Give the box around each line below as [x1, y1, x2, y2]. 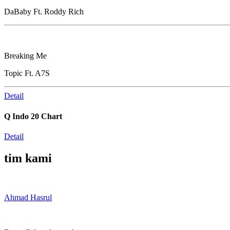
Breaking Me [4, 51, 47, 61]
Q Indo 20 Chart [4, 111, 62, 121]
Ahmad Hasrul [4, 193, 52, 202]
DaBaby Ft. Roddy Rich [4, 7, 84, 16]
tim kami [4, 151, 52, 165]
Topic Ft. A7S [4, 69, 50, 78]
